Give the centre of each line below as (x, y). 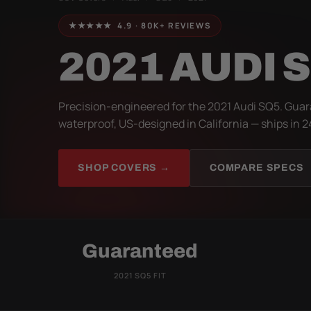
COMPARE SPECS (257, 167)
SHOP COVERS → (124, 167)
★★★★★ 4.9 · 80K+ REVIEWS (140, 25)
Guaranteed (140, 251)
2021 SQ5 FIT (140, 275)
